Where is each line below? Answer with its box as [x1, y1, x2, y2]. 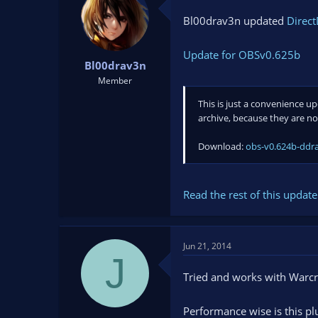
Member [98, 74, 132, 87]
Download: [198, 139, 246, 153]
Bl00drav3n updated [183, 13, 287, 28]
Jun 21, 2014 [183, 240, 231, 253]
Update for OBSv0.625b [183, 48, 300, 62]
